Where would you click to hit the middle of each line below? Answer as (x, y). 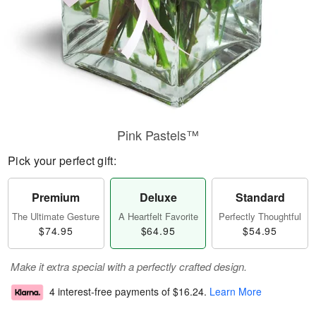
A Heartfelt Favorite (158, 216)
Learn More (236, 292)
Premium (56, 197)
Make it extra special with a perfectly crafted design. (129, 266)
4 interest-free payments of (111, 292)
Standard (260, 197)
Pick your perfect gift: (62, 160)
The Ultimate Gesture (56, 216)
